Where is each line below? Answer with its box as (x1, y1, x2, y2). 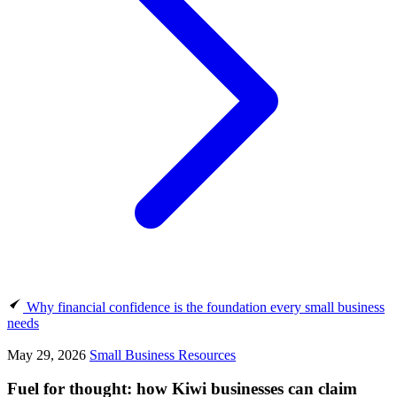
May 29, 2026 (7, 346, 90, 362)
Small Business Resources (90, 346, 236, 362)
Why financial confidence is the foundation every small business (27, 299, 385, 315)
